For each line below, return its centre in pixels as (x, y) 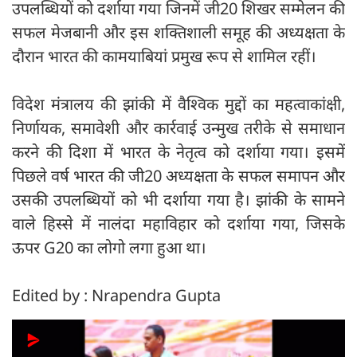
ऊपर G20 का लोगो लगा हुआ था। (109, 247)
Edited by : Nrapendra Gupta (118, 295)
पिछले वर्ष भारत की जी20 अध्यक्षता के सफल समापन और (178, 175)
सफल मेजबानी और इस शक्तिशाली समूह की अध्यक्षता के (178, 32)
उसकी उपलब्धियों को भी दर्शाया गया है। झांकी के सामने (178, 199)
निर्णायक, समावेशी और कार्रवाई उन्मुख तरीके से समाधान (178, 127)
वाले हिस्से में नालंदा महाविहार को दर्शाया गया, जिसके (178, 223)
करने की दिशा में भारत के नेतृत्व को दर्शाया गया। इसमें (178, 151)
